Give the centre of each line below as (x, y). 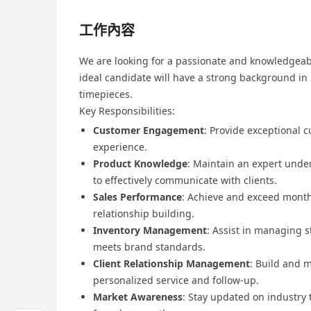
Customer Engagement (149, 131)
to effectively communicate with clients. (185, 180)
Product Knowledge (140, 164)
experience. (120, 147)
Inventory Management (150, 230)
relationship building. (144, 214)
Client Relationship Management (171, 264)
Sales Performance (137, 197)
